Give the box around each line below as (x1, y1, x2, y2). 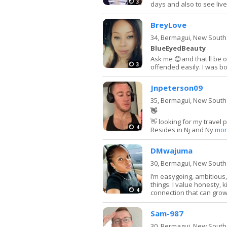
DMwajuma (150, 145, 193, 156)
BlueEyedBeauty (150, 43, 206, 53)
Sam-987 (150, 208, 183, 218)
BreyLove (150, 19, 186, 30)
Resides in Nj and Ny (150, 125, 215, 134)
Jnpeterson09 (150, 82, 203, 93)
